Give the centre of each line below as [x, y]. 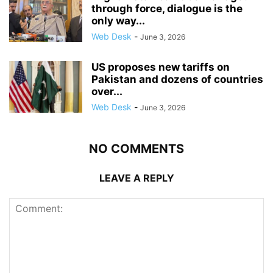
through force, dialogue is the [167, 9]
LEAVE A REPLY [136, 178]
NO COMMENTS [136, 149]
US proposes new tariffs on [161, 67]
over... [107, 92]
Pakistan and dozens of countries [177, 80]
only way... [118, 21]
